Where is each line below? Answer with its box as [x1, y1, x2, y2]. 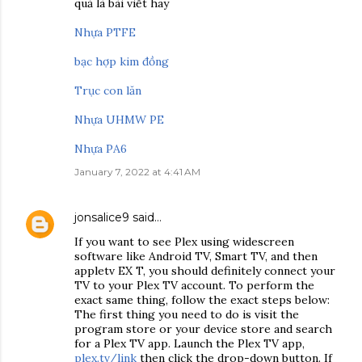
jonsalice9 [74, 210, 129, 225]
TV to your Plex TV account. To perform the [74, 278, 314, 293]
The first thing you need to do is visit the [74, 307, 299, 322]
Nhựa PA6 [74, 141, 127, 156]
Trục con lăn [74, 83, 141, 98]
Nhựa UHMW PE [74, 112, 164, 127]
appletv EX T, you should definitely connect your [74, 263, 335, 278]
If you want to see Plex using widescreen [74, 234, 294, 249]
